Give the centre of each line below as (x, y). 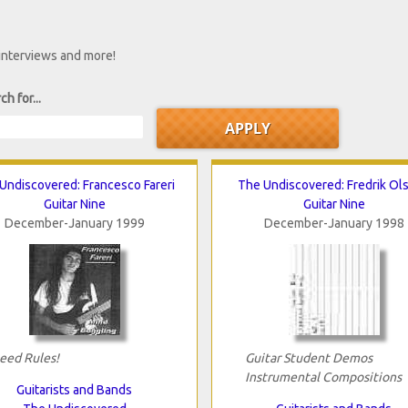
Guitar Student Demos (308, 357)
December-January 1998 (334, 223)
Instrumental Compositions (323, 377)
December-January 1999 (74, 223)
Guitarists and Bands (74, 389)
